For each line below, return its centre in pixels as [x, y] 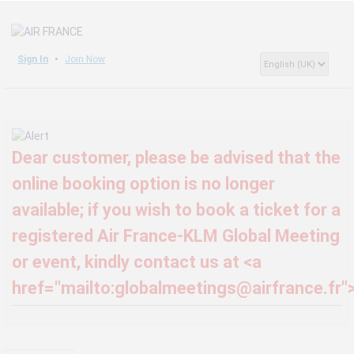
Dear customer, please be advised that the [176, 157]
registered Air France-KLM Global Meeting [175, 235]
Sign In [33, 59]
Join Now [85, 59]
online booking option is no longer [143, 183]
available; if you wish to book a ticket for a [176, 209]
